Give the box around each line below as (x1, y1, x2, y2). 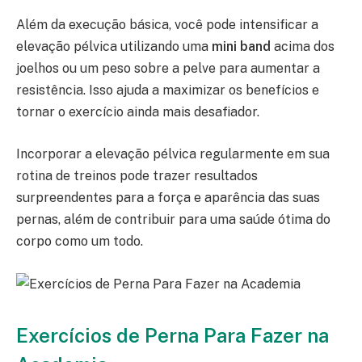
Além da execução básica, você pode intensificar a (16, 16, 318, 32)
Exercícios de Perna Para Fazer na (16, 323, 329, 347)
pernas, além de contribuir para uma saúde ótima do (16, 211, 330, 227)
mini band (212, 38, 271, 54)
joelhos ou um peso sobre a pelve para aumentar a (16, 60, 320, 76)
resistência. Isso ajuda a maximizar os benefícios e (16, 82, 319, 98)
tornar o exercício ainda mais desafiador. (16, 103, 259, 120)
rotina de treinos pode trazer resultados (16, 167, 258, 183)
